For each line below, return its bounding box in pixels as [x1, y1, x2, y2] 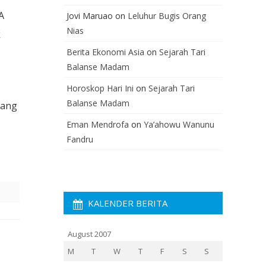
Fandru [66, 134, 93, 145]
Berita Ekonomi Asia [66, 46, 144, 58]
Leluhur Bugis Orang [128, 10, 206, 21]
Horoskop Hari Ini [66, 83, 134, 94]
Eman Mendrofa [66, 119, 129, 130]
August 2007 [68, 229, 111, 239]
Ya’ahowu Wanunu [144, 119, 214, 130]
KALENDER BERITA [88, 197, 167, 209]
